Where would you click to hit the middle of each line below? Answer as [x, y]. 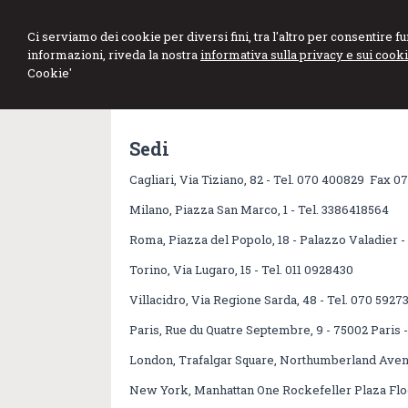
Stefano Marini [231, 42]
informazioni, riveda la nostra [114, 55]
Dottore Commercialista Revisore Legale [261, 66]
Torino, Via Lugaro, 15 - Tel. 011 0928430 [241, 269]
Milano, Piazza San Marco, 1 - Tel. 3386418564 [259, 209]
